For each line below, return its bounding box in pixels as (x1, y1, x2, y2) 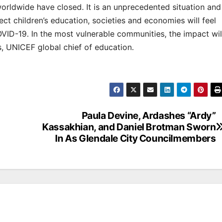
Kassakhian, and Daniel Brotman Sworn (42, 121, 216, 133)
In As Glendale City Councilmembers (55, 132, 216, 145)
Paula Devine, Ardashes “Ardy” (81, 110, 216, 122)
